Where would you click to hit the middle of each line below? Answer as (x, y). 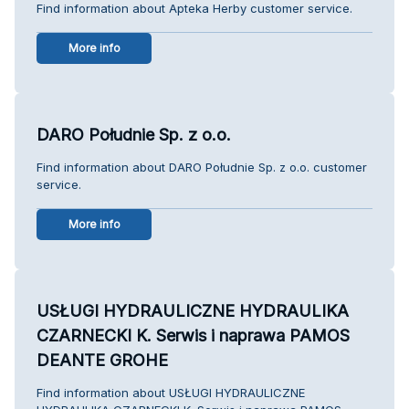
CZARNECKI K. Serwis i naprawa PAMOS (193, 335)
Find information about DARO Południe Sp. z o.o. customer (202, 167)
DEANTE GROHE (102, 360)
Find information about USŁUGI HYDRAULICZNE (171, 392)
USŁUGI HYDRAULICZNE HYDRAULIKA (193, 310)
